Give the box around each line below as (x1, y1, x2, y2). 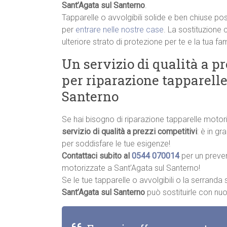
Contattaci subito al (62, 151, 132, 161)
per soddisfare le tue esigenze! (62, 139, 170, 149)
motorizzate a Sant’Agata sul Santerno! (62, 163, 200, 173)
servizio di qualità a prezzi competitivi (62, 127, 197, 137)
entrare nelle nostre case (75, 25, 164, 35)
